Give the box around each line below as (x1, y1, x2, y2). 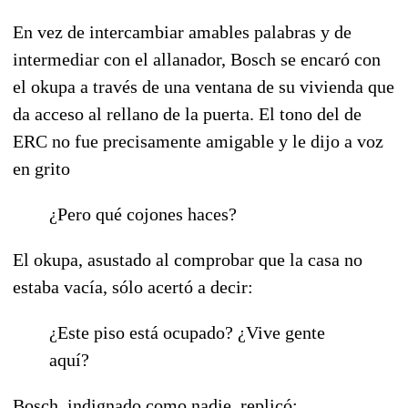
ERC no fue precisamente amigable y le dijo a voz (13, 130, 383, 151)
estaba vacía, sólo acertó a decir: (13, 276, 253, 297)
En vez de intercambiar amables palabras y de (13, 21, 352, 42)
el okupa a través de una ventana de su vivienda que (13, 76, 394, 97)
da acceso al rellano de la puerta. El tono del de (13, 103, 362, 124)
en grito (13, 158, 70, 178)
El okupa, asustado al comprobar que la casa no (13, 249, 362, 270)
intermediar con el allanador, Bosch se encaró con (13, 48, 381, 69)
